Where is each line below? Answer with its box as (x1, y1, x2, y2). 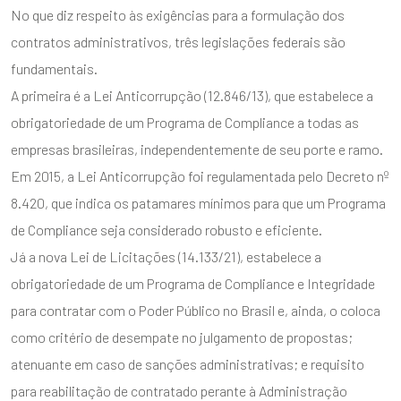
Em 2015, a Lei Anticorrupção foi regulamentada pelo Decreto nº (11, 166, 388, 184)
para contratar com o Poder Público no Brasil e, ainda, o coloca (11, 301, 380, 319)
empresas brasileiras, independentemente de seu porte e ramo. (11, 140, 383, 158)
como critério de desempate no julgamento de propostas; (11, 328, 353, 346)
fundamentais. (11, 59, 98, 77)
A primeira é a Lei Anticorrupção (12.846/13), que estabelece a (11, 86, 373, 104)
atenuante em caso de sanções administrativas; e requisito (11, 354, 364, 372)
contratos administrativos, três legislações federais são (11, 32, 346, 50)
